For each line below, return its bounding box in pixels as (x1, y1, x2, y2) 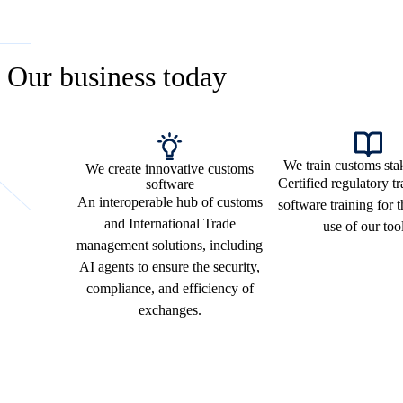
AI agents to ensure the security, (79, 259, 260, 275)
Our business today (7, 60, 227, 94)
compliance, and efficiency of (85, 281, 254, 297)
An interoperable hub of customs (76, 194, 263, 210)
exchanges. (138, 302, 201, 318)
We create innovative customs (85, 161, 254, 177)
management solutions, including (76, 237, 263, 254)
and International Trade (103, 216, 236, 232)
